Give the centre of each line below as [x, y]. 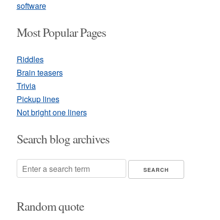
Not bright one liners [52, 112]
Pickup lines [38, 99]
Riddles [30, 59]
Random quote [50, 206]
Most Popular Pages [61, 32]
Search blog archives [63, 139]
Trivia [26, 86]
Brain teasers [40, 72]
